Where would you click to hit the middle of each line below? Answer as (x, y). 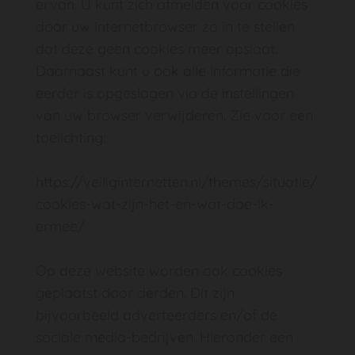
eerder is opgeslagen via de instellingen (165, 93)
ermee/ (60, 226)
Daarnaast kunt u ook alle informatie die (168, 71)
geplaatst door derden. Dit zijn (135, 293)
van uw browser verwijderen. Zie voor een (174, 115)
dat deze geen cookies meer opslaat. (157, 49)
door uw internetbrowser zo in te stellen (165, 27)
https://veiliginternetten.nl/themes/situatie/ (176, 182)
